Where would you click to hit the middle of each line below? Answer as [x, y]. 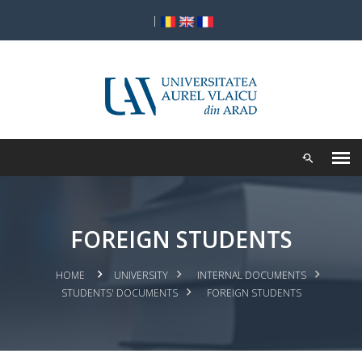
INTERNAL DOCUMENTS [252, 275]
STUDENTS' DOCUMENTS [119, 293]
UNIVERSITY [141, 275]
